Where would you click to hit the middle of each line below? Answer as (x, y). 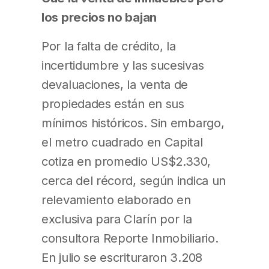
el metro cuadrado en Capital (122, 142)
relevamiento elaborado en (116, 199)
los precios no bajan (99, 17)
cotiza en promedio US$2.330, (126, 161)
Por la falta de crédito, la (109, 46)
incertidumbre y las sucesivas (123, 65)
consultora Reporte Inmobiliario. (130, 238)
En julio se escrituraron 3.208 (122, 257)
